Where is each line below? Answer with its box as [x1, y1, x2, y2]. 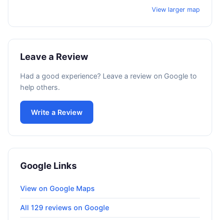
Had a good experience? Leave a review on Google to [20, 72, 197, 81]
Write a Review [31, 108, 82, 117]
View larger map [152, 6, 200, 14]
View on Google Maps [20, 184, 95, 193]
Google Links [20, 160, 77, 171]
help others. [20, 83, 60, 92]
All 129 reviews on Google [20, 203, 109, 212]
